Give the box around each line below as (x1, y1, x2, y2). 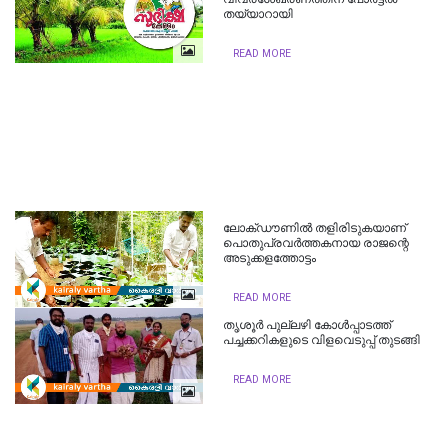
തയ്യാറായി (223, 6, 294, 21)
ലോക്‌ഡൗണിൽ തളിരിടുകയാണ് (223, 220, 407, 235)
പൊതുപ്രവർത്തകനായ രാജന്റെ (223, 235, 410, 250)
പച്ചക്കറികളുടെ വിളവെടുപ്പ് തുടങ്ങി (223, 332, 421, 347)
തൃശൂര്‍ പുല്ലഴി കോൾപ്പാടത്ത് (223, 317, 392, 332)
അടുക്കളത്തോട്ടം (223, 250, 317, 265)
